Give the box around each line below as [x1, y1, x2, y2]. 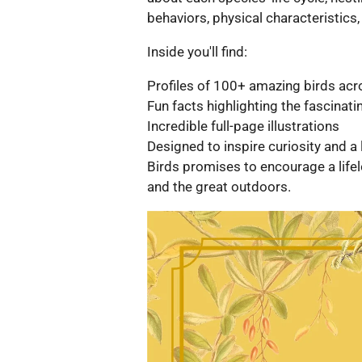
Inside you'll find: [147, 44, 247, 61]
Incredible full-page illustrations [147, 118, 339, 135]
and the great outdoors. [147, 179, 291, 196]
